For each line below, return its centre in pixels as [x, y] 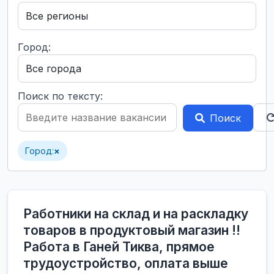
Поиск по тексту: [60, 96]
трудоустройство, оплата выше [126, 263]
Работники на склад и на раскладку [136, 214]
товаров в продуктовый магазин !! [132, 230]
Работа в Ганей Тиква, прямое [119, 247]
